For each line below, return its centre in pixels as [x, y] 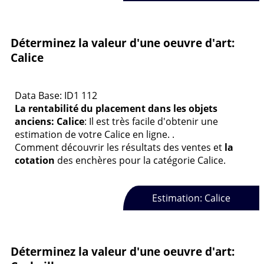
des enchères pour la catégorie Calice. [140, 161]
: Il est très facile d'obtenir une [151, 122]
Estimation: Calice [191, 198]
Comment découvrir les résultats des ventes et [120, 148]
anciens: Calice [49, 122]
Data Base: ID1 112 [56, 96]
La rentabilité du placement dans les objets [116, 109]
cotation [35, 161]
